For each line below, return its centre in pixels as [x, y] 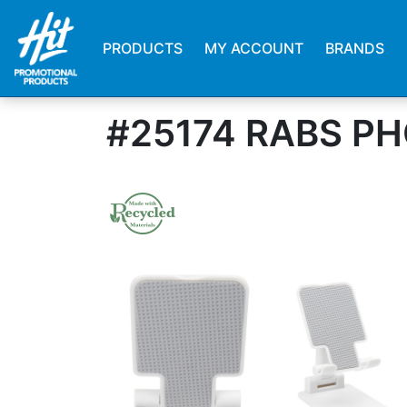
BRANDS [355, 48]
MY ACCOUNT [254, 48]
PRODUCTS [143, 48]
